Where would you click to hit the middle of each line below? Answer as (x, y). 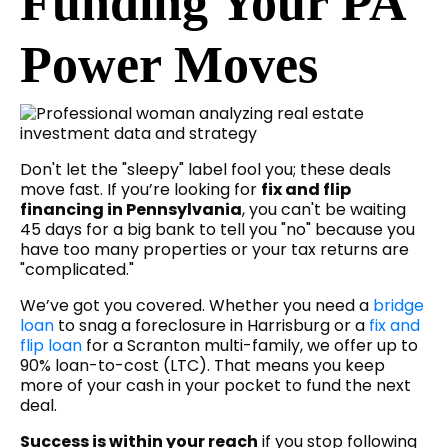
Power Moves (169, 65)
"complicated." (77, 270)
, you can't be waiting (324, 210)
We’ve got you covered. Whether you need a (196, 306)
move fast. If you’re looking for (140, 190)
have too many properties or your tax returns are (214, 250)
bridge (398, 306)
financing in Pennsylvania (131, 210)
